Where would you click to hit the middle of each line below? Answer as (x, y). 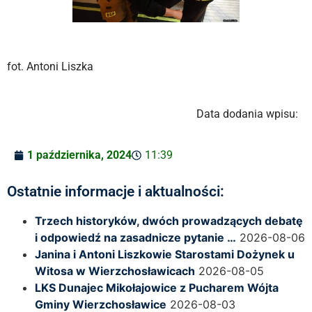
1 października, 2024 (79, 155)
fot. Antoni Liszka (50, 66)
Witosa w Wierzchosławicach (115, 271)
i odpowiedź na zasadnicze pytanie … (135, 237)
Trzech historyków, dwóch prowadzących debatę (169, 220)
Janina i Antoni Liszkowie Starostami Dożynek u (165, 254)
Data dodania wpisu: (247, 114)
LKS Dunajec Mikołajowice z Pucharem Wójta (157, 287)
